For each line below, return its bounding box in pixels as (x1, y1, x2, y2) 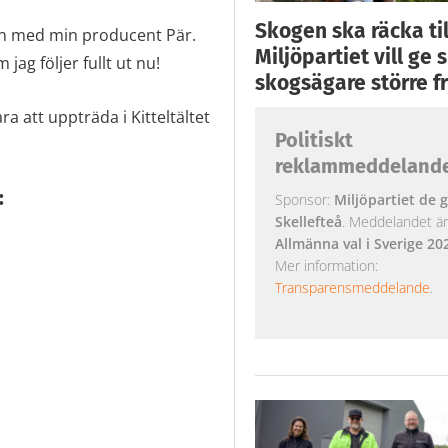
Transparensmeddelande (274, 277, 430, 297)
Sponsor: (274, 189, 334, 209)
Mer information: (274, 255, 378, 275)
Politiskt (274, 127, 353, 152)
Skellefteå (274, 211, 342, 231)
